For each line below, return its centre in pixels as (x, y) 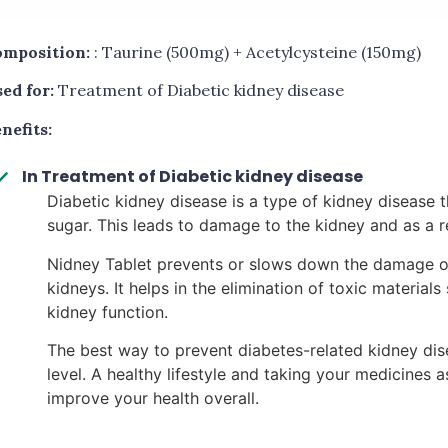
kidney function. (107, 311)
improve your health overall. (153, 397)
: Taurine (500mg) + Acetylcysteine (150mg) (255, 52)
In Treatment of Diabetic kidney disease (192, 177)
